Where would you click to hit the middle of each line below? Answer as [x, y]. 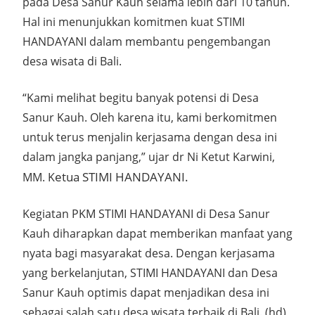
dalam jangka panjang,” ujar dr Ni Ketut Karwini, [149, 156]
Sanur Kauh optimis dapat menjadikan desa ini [146, 292]
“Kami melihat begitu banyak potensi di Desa [141, 97]
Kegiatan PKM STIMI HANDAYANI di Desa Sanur [146, 213]
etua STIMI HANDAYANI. [122, 176]
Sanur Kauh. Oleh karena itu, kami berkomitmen [150, 117]
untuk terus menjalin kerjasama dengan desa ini [150, 137]
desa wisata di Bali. [72, 61]
